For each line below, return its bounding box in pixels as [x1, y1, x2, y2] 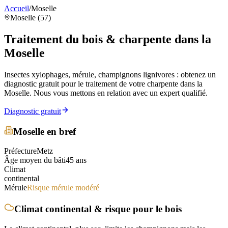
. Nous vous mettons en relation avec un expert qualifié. [30, 88, 208, 97]
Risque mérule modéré [27, 183, 99, 192]
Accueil [4, 4, 29, 13]
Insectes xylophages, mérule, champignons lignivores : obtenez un [4, 70, 216, 79]
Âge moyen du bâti [4, 156, 66, 165]
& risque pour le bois [92, 203, 182, 214]
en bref [44, 126, 76, 137]
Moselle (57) [10, 13, 51, 22]
